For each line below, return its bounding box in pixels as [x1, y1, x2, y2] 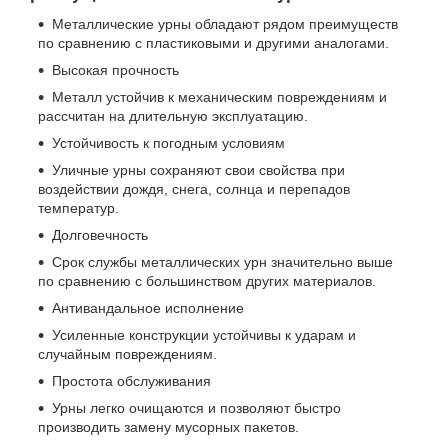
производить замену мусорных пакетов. [38, 419, 299, 436]
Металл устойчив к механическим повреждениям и [52, 89, 387, 106]
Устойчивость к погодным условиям [52, 135, 285, 152]
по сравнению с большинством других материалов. [38, 273, 376, 290]
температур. [38, 200, 119, 217]
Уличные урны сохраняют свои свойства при [52, 162, 345, 179]
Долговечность [52, 227, 148, 244]
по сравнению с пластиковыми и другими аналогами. [38, 35, 389, 52]
